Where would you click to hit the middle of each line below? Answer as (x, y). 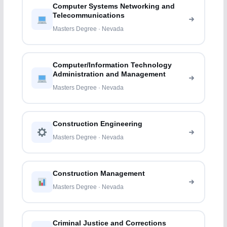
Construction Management (99, 174)
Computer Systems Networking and (114, 7)
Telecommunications (89, 16)
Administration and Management (109, 74)
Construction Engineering (98, 124)
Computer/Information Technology (112, 65)
